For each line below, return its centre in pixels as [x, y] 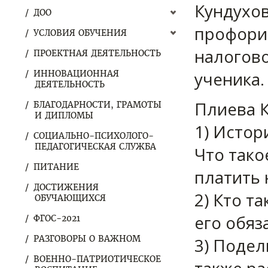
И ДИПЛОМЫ [64, 115]
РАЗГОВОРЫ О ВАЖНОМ [87, 239]
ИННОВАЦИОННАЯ [76, 74]
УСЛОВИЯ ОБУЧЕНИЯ [80, 33]
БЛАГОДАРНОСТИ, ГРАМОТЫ [98, 105]
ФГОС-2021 [57, 218]
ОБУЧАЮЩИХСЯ [70, 198]
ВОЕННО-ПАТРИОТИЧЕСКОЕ [97, 259]
